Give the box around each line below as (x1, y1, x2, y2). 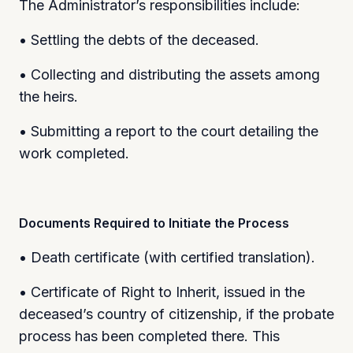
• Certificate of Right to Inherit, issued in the (19, 283, 305, 300)
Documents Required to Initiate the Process (19, 214, 289, 231)
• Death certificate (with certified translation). (19, 248, 315, 266)
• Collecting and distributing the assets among (19, 65, 320, 83)
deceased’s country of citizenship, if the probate (19, 305, 334, 322)
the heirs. (19, 87, 78, 105)
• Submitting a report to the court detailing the (19, 122, 318, 139)
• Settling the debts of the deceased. (19, 31, 259, 48)
